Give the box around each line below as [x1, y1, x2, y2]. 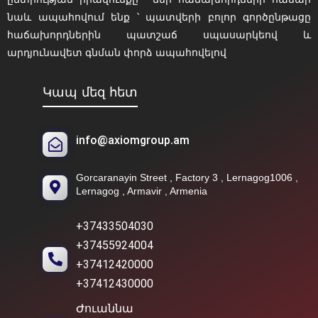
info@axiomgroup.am [76, 133, 190, 150]
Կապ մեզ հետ [43, 84, 138, 103]
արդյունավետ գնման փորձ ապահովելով [7, 47, 226, 59]
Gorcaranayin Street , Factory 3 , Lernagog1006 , [76, 172, 298, 184]
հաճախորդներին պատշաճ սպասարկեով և [7, 29, 311, 41]
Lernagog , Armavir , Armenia [76, 185, 207, 197]
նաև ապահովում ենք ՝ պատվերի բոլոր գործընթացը [7, 11, 311, 23]
